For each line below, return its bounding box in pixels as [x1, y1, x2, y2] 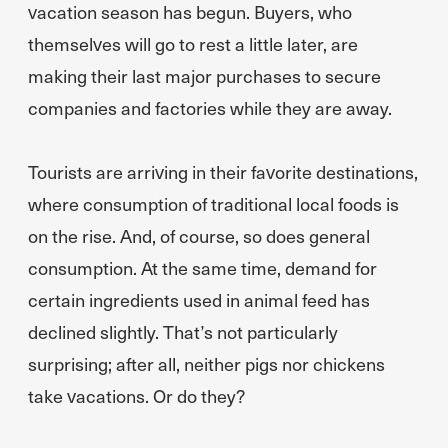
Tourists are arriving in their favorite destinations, [28, 159, 418, 184]
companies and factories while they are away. [28, 95, 392, 120]
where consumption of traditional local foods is [28, 191, 399, 216]
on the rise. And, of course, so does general [28, 223, 370, 248]
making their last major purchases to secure [28, 63, 381, 88]
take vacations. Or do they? [28, 383, 245, 408]
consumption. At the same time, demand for [28, 255, 377, 280]
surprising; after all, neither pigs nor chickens [28, 351, 385, 376]
